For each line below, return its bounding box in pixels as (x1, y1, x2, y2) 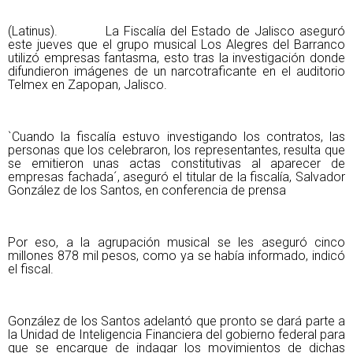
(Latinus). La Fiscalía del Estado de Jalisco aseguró (8, 24, 345, 39)
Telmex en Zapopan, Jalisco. (8, 77, 167, 92)
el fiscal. (8, 262, 54, 277)
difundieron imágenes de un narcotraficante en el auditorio (8, 64, 345, 79)
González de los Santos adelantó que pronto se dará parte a (8, 314, 345, 329)
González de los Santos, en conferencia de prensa (8, 183, 286, 198)
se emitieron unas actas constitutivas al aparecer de (8, 156, 345, 171)
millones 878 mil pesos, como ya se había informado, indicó (8, 248, 345, 263)
